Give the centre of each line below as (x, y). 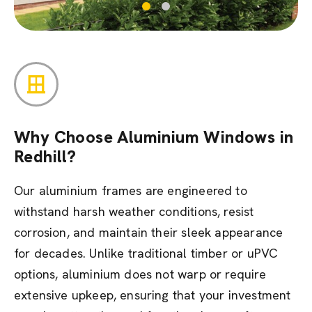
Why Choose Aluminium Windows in (154, 137)
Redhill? (45, 156)
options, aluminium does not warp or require (140, 274)
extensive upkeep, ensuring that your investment (153, 295)
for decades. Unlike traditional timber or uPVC (146, 253)
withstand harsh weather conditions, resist (134, 211)
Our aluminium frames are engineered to (131, 190)
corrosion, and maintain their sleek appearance (149, 232)
